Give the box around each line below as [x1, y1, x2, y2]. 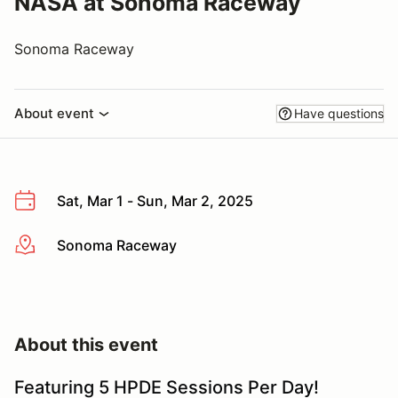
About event [14, 105, 94, 122]
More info [13, 236, 78, 255]
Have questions [294, 106, 384, 121]
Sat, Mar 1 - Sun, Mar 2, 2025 [57, 192, 253, 210]
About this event [14, 334, 158, 356]
